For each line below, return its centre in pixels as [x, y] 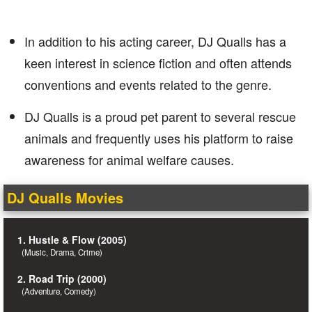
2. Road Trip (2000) [62, 279]
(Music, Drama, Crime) [60, 252]
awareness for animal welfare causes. [129, 159]
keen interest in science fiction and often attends [158, 63]
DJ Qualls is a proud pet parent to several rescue [160, 116]
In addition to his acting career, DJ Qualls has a [155, 41]
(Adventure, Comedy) [57, 291]
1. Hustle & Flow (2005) [72, 240]
